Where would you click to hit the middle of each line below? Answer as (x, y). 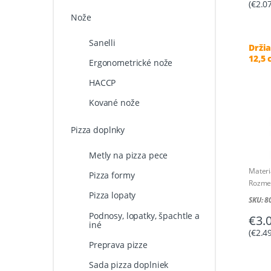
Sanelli (102, 42)
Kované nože (114, 103)
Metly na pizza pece (128, 155)
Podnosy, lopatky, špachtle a (144, 215)
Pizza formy (112, 175)
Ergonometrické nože (131, 63)
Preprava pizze (118, 244)
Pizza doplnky (98, 130)
